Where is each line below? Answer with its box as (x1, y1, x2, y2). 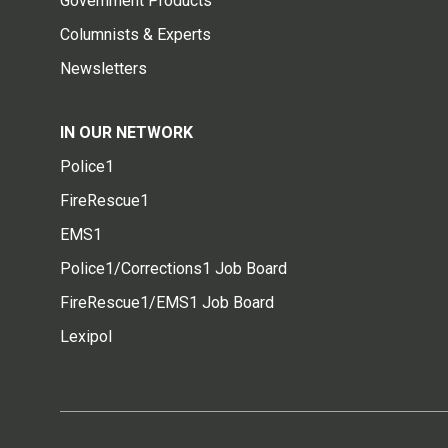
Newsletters (60, 58, 147, 78)
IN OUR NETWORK (60, 122, 193, 142)
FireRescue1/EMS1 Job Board (60, 292, 274, 312)
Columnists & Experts (60, 24, 211, 44)
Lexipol (60, 326, 112, 346)
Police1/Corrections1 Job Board (60, 258, 287, 278)
